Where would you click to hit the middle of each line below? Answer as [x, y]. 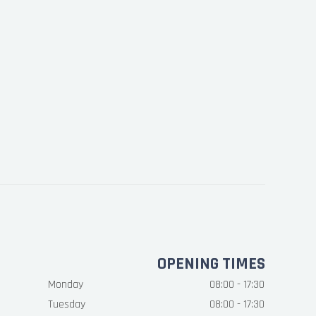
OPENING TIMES [211, 264]
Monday [65, 285]
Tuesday [66, 304]
